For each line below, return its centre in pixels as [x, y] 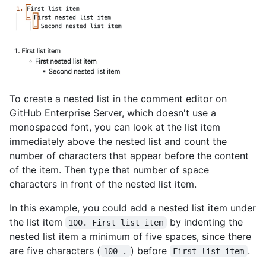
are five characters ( [55, 250]
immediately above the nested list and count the [118, 141]
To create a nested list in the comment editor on [118, 98]
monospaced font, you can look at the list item [115, 127]
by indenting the [206, 222]
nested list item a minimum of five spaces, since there [130, 236]
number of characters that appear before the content [129, 155]
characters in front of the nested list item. [103, 184]
